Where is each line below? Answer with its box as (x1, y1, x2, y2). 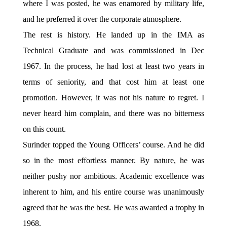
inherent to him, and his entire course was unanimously (22, 187, 205, 197)
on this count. (22, 124, 66, 134)
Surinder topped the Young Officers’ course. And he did (22, 140, 205, 149)
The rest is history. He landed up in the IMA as (22, 30, 205, 40)
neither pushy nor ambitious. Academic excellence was (22, 171, 205, 181)
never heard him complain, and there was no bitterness (22, 108, 205, 118)
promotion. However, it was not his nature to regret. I (22, 93, 205, 102)
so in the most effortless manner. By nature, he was (22, 156, 205, 165)
